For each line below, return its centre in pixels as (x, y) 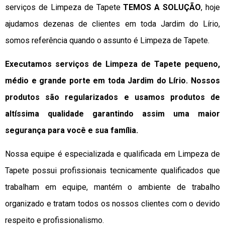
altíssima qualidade (44, 114)
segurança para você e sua (58, 130)
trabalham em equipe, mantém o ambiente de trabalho (113, 187)
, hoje (210, 7)
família (123, 130)
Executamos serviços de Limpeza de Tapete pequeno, (113, 64)
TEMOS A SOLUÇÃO (162, 7)
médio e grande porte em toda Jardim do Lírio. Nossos (113, 80)
